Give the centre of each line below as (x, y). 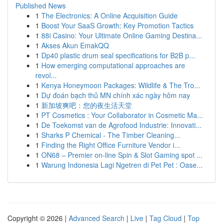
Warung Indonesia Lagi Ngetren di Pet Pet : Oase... (122, 165)
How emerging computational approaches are (113, 65)
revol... (46, 75)
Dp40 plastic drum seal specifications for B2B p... (118, 55)
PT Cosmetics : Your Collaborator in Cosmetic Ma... (122, 115)
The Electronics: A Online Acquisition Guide (110, 15)
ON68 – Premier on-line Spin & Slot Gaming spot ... (122, 155)
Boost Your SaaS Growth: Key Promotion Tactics (117, 25)
